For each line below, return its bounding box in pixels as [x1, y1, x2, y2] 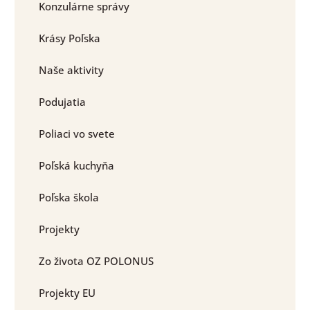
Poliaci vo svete [39, 127, 115, 141]
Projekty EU [39, 286, 95, 300]
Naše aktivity [39, 63, 104, 77]
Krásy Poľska [39, 31, 100, 46]
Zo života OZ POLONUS [39, 254, 154, 268]
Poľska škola [39, 190, 99, 205]
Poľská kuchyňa [39, 158, 114, 173]
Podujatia [39, 95, 86, 109]
